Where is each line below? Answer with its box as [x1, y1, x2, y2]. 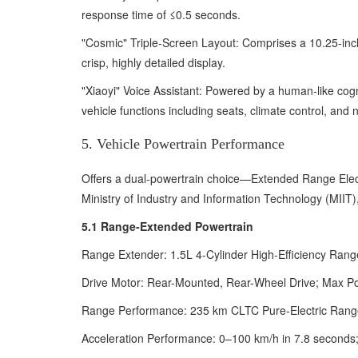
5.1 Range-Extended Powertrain [82, 218, 253, 234]
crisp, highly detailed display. [82, 54, 225, 70]
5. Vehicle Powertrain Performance [82, 136, 284, 152]
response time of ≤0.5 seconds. [82, 6, 241, 22]
